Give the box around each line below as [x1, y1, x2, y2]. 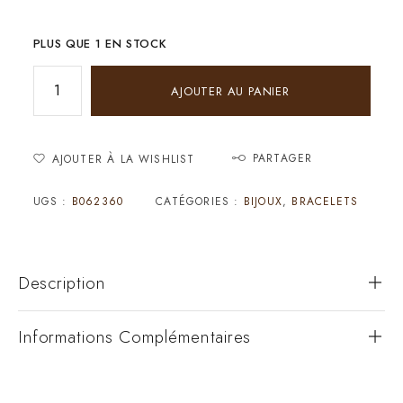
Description [18, 270, 106, 295]
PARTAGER [252, 149, 313, 166]
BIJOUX [243, 193, 282, 210]
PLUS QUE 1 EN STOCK [32, 34, 167, 52]
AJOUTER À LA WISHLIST [51, 150, 195, 167]
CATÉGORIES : [156, 193, 244, 210]
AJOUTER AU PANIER [171, 82, 290, 100]
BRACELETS [291, 193, 359, 210]
